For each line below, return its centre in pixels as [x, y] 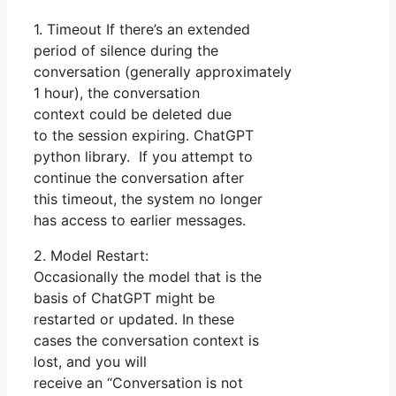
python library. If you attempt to [143, 157]
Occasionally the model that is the [148, 277]
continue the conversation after [139, 178]
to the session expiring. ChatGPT [144, 136]
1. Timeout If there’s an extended [142, 30]
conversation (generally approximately [163, 72]
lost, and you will [90, 362]
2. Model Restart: [91, 256]
